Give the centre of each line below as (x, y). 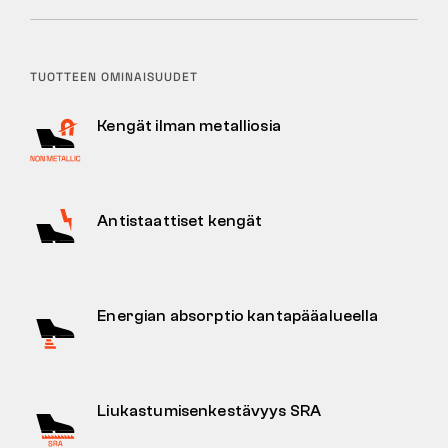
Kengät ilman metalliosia (189, 126)
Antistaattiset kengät (180, 221)
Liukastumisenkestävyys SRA (209, 411)
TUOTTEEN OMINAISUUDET (114, 77)
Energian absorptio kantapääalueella (238, 316)
